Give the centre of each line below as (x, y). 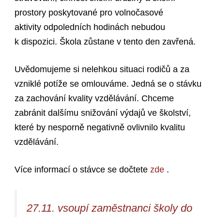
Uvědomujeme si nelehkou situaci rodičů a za (102, 70)
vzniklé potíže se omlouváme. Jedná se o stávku (108, 84)
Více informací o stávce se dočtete (82, 170)
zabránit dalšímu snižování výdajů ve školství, (103, 113)
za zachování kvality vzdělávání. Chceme (94, 99)
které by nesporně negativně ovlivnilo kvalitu (100, 128)
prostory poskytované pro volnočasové (89, 13)
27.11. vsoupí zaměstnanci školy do (109, 208)
